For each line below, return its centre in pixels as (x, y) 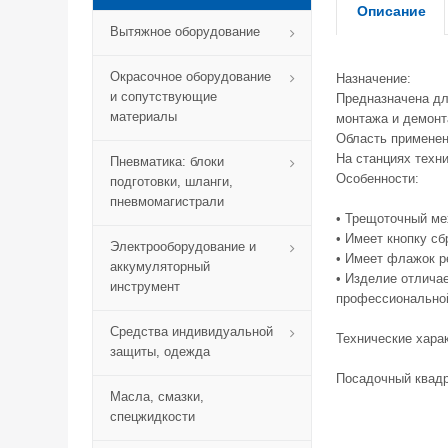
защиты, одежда (160, 351)
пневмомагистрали (167, 201)
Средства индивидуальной (191, 331)
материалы (143, 116)
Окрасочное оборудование (190, 76)
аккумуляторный (160, 266)
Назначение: (373, 78)
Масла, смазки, (157, 396)
